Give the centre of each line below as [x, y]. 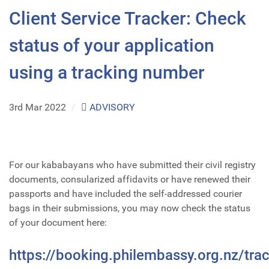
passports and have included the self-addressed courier [125, 194]
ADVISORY [112, 107]
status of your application [112, 46]
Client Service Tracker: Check [128, 19]
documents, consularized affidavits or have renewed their [130, 180]
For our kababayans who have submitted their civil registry [132, 165]
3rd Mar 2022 [39, 107]
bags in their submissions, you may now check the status [130, 208]
